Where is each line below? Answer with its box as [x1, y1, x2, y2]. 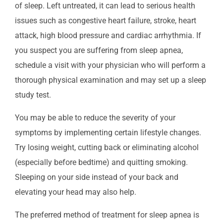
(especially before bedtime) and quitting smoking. [15, 157, 188, 167]
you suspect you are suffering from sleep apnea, [15, 45, 183, 55]
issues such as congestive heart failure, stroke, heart [15, 15, 196, 25]
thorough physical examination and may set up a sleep [15, 75, 206, 85]
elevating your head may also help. [15, 187, 136, 197]
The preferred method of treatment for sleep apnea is [15, 210, 199, 220]
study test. [15, 90, 51, 100]
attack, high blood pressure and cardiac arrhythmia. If [15, 30, 201, 40]
